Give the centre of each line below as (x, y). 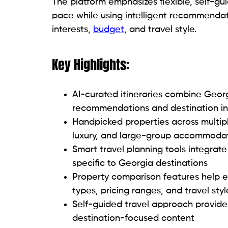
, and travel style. (160, 30)
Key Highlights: (91, 65)
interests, (73, 30)
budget (109, 30)
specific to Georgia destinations (140, 164)
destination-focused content (133, 219)
